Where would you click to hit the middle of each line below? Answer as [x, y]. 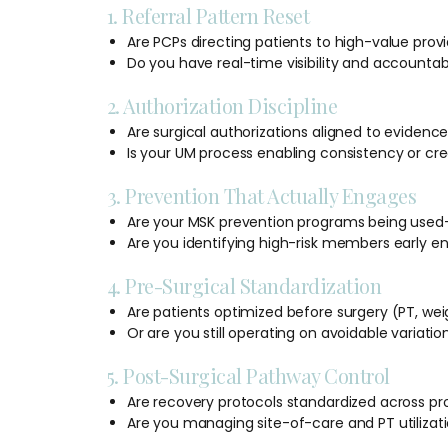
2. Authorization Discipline [222, 105]
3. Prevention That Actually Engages [261, 195]
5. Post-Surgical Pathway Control [248, 375]
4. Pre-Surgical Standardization [244, 285]
